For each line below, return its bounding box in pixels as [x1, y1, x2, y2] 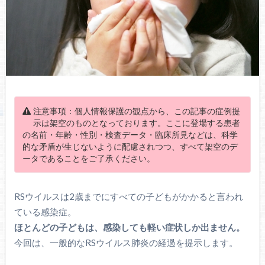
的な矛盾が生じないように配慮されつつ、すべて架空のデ [22, 141, 238, 151]
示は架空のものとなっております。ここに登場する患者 [33, 118, 241, 128]
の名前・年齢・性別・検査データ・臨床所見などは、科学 [22, 130, 238, 140]
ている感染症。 [14, 206, 76, 218]
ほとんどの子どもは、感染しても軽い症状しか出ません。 [14, 222, 245, 233]
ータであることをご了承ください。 [22, 153, 156, 163]
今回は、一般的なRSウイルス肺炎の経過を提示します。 [14, 237, 238, 248]
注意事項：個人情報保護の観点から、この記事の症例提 [33, 106, 241, 116]
